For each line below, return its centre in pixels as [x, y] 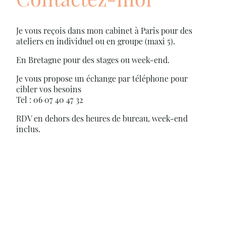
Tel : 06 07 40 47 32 [50, 99]
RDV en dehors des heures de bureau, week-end [102, 118]
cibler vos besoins [49, 89]
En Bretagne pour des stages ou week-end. [93, 60]
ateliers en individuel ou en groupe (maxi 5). [96, 41]
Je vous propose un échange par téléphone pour [102, 78]
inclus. [28, 129]
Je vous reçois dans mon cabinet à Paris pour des [104, 30]
